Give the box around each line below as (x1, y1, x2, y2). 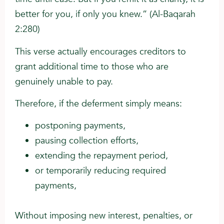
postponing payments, (35, 119, 125, 132)
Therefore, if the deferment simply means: (15, 97, 182, 110)
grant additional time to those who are (15, 60, 168, 73)
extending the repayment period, (35, 149, 168, 162)
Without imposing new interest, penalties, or (15, 209, 192, 222)
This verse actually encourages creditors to (15, 45, 186, 58)
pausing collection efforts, (35, 134, 138, 147)
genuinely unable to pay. (15, 75, 113, 88)
